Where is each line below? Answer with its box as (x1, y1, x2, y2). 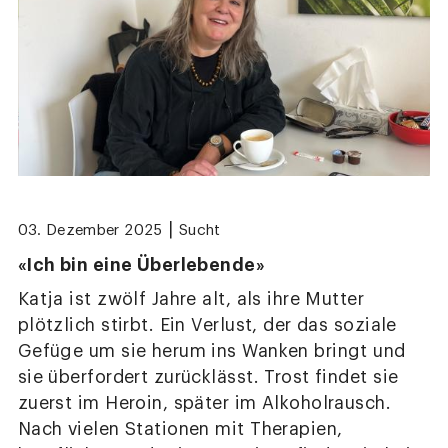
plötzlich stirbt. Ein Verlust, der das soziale (17, 316, 397, 334)
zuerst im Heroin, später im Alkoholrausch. (17, 394, 392, 412)
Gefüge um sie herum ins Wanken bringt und (17, 342, 406, 360)
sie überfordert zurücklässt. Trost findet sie (17, 368, 399, 386)
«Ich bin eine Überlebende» (17, 255, 266, 274)
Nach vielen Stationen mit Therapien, (17, 420, 343, 438)
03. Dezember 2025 (17, 222, 163, 238)
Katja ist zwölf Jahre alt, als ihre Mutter (17, 290, 365, 308)
